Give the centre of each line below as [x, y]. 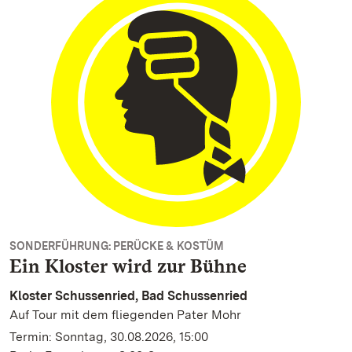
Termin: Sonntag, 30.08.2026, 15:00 [109, 337]
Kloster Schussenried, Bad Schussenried [128, 296]
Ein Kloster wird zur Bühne [128, 266]
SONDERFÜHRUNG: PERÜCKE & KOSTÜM [117, 246]
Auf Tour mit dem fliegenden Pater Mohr [125, 315]
